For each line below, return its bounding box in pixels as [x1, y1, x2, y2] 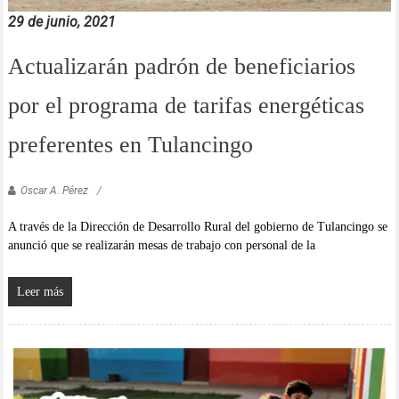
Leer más [16, 285, 63, 299]
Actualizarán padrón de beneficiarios [7, 53, 355, 80]
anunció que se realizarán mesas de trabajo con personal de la [7, 239, 315, 253]
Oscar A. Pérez [20, 184, 88, 198]
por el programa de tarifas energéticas [7, 93, 364, 119]
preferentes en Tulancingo [7, 132, 253, 159]
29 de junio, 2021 [7, 13, 116, 31]
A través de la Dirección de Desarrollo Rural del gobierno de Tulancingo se [7, 220, 387, 234]
